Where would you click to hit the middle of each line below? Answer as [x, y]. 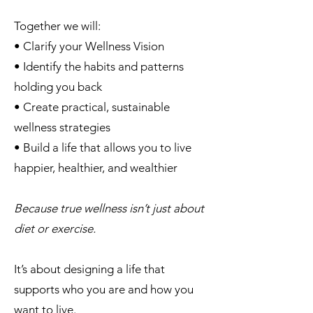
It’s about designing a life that [89, 269]
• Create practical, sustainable [92, 107]
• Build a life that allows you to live [103, 147]
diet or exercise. [55, 228]
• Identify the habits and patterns [99, 66]
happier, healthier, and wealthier [96, 168]
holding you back [58, 87]
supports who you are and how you [104, 289]
